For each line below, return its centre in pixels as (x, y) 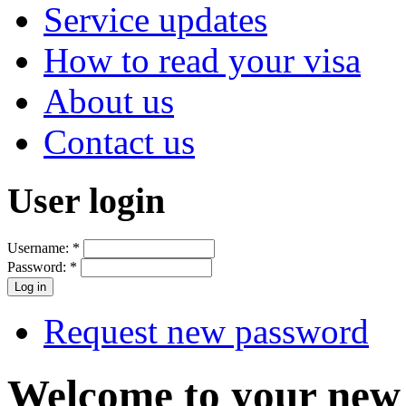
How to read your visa (202, 61)
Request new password (206, 331)
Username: (40, 247)
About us (109, 101)
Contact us (119, 142)
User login (86, 201)
